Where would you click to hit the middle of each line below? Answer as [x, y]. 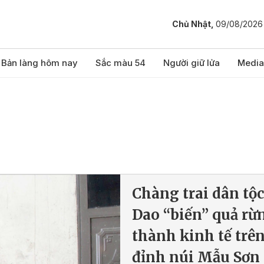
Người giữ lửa [192, 63]
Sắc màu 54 [121, 63]
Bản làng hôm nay [39, 63]
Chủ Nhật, [194, 24]
